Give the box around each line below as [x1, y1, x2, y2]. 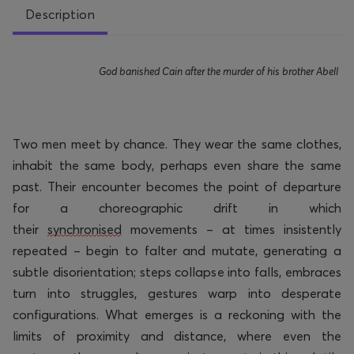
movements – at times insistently [130, 221, 341, 238]
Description [25, 6, 96, 23]
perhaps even [160, 157, 242, 174]
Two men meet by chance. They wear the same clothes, [13, 136, 341, 153]
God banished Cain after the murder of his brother [99, 65, 314, 78]
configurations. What [13, 307, 138, 323]
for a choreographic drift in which [13, 200, 341, 217]
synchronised [47, 221, 122, 238]
